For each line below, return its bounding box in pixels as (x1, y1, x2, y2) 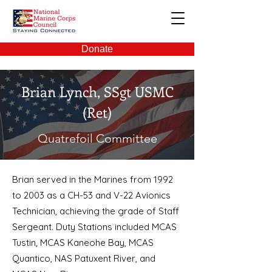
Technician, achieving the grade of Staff (12, 205, 179, 217)
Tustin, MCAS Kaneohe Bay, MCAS (12, 237, 154, 248)
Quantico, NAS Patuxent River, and (12, 253, 155, 264)
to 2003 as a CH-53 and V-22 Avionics (12, 189, 171, 201)
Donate (81, 44, 113, 54)
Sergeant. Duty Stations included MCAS (12, 221, 177, 233)
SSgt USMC (103, 82, 174, 101)
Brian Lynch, (21, 82, 104, 101)
